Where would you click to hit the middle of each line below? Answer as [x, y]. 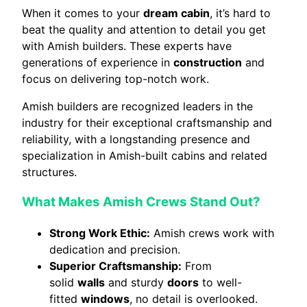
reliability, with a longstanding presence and [136, 139]
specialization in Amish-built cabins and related [145, 155]
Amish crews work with [212, 233]
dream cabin [176, 13]
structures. [49, 172]
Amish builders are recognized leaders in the [137, 106]
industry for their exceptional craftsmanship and [147, 122]
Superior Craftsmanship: [115, 266]
